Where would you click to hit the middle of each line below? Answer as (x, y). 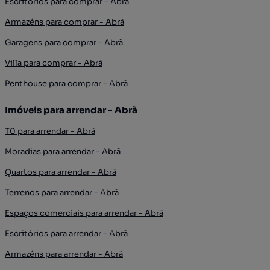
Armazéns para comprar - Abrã (64, 22)
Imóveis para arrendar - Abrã (71, 110)
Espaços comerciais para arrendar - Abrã (84, 213)
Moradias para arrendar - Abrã (63, 152)
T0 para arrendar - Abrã (50, 131)
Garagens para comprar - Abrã (64, 42)
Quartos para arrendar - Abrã (61, 172)
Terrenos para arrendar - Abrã (62, 193)
